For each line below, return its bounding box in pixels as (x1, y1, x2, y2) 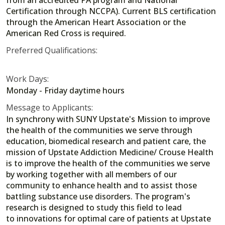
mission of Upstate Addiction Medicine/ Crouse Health (6, 147, 213, 158)
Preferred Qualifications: (6, 45, 97, 56)
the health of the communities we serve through (6, 125, 192, 136)
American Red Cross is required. (6, 27, 126, 39)
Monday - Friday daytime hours (6, 85, 125, 96)
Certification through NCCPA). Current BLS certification (6, 5, 216, 17)
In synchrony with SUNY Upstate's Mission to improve (6, 114, 210, 125)
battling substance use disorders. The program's (6, 191, 190, 202)
